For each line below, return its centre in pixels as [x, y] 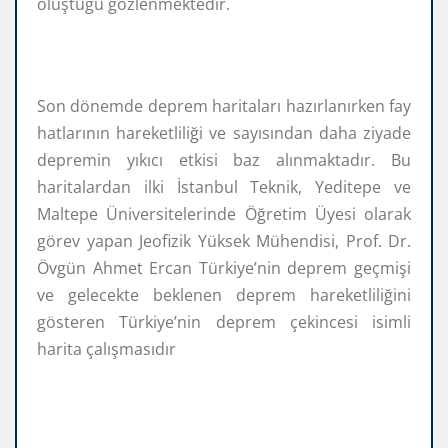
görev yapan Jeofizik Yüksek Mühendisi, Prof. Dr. [224, 240]
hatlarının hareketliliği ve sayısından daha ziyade [224, 132]
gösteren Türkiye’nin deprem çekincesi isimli [224, 321]
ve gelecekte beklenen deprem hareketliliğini [224, 294]
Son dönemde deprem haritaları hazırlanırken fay [224, 105]
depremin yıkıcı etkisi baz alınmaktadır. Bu [224, 159]
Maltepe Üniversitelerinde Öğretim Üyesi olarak [224, 213]
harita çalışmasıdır [106, 348]
